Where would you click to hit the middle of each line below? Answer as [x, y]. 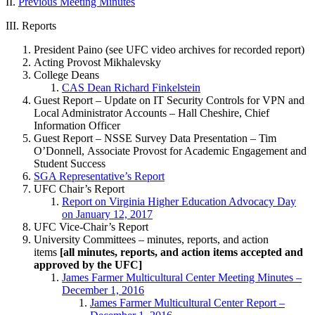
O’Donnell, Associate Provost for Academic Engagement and [170, 150]
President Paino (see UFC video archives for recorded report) [169, 49]
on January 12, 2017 [107, 214]
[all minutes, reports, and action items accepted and [181, 252]
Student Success [70, 163]
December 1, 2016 [103, 290]
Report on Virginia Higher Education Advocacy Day [179, 201]
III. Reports [31, 25]
